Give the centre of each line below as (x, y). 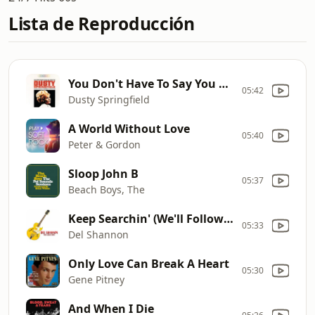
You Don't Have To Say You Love (224, 83)
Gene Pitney (96, 279)
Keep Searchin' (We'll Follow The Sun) (229, 218)
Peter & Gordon (104, 144)
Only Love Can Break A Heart (149, 263)
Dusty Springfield (109, 99)
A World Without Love (129, 128)
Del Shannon (98, 234)
